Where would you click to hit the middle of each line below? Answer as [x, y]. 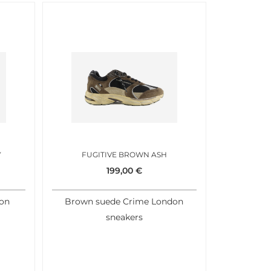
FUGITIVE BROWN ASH [124, 155]
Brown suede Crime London [124, 202]
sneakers [124, 217]
